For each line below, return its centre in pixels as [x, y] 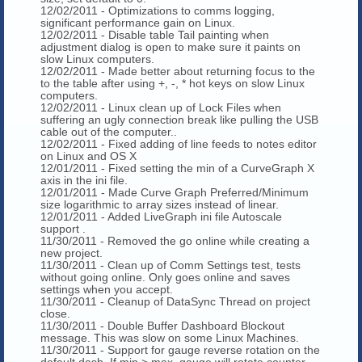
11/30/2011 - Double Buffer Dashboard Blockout [162, 325]
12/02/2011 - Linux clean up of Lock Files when [161, 107]
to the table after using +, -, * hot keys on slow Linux [173, 83]
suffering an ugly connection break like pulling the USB [179, 119]
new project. [72, 253]
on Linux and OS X [88, 156]
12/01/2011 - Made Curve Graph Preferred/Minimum [175, 192]
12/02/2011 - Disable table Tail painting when [155, 34]
